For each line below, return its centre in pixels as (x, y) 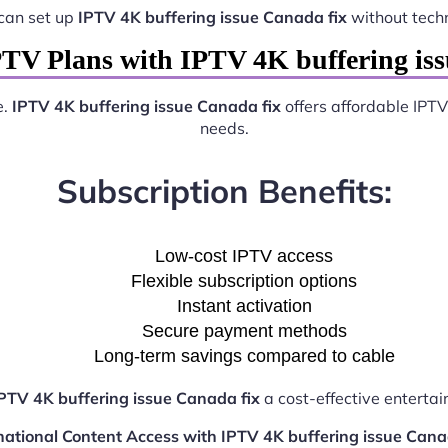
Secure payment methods (244, 330)
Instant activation (244, 305)
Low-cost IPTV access (244, 255)
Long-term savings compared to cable (244, 355)
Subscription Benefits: (224, 191)
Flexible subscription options (244, 280)
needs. (224, 127)
